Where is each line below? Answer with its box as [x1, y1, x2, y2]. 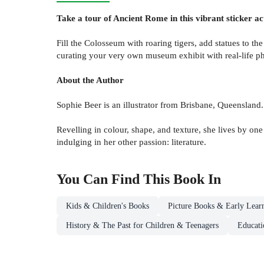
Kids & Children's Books [66, 202, 149, 211]
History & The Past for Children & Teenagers [66, 221, 219, 230]
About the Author [57, 75, 124, 85]
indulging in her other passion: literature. [57, 137, 206, 147]
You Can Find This [57, 171, 173, 187]
